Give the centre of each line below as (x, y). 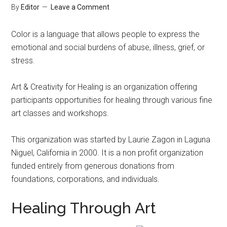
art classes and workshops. (60, 113)
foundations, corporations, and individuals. (86, 179)
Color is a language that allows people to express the (106, 34)
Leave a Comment (80, 7)
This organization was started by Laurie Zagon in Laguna (111, 140)
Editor (30, 7)
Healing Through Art (84, 208)
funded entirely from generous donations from (93, 166)
